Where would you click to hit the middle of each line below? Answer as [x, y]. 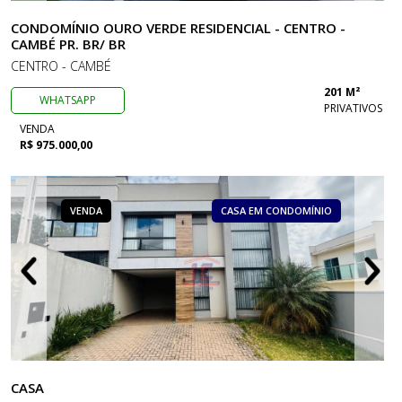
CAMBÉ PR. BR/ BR [68, 44]
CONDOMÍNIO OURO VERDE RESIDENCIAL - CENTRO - [178, 28]
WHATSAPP [68, 100]
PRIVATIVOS [353, 108]
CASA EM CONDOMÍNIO [276, 210]
